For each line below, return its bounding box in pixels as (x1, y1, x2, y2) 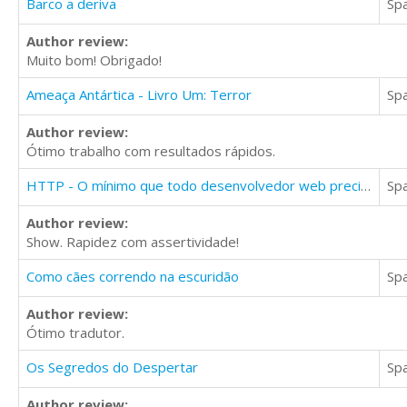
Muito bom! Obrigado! (26, 51, 162, 70)
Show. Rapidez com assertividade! (26, 233, 239, 252)
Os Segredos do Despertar (26, 358, 198, 377)
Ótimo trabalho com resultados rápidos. (26, 142, 275, 161)
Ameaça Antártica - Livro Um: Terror (26, 85, 252, 104)
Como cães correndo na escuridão (26, 267, 239, 286)
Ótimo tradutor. (26, 323, 124, 342)
